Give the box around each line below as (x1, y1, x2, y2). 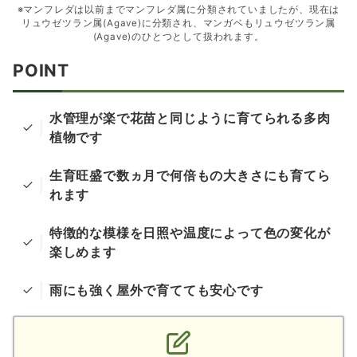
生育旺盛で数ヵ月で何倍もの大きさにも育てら (49, 167, 331, 184)
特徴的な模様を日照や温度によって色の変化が (49, 225, 331, 241)
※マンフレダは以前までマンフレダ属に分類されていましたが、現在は (17, 4, 340, 16)
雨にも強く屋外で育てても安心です (49, 282, 264, 299)
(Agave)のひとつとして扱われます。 (92, 31, 265, 43)
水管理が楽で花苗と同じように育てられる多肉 (49, 110, 331, 127)
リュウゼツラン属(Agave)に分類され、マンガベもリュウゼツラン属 (21, 18, 336, 29)
